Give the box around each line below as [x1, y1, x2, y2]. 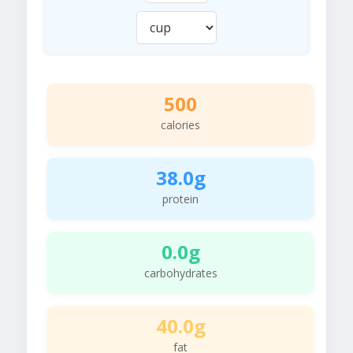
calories [161, 117, 200, 133]
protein [162, 191, 199, 207]
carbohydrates [143, 266, 217, 281]
